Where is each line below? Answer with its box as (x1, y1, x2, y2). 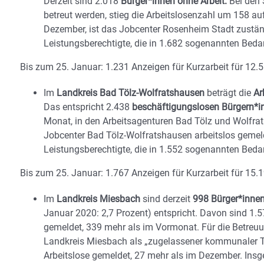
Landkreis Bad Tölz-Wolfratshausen (57, 87, 204, 98)
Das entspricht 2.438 (44, 101, 130, 113)
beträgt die (204, 87, 253, 98)
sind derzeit (140, 193, 193, 204)
